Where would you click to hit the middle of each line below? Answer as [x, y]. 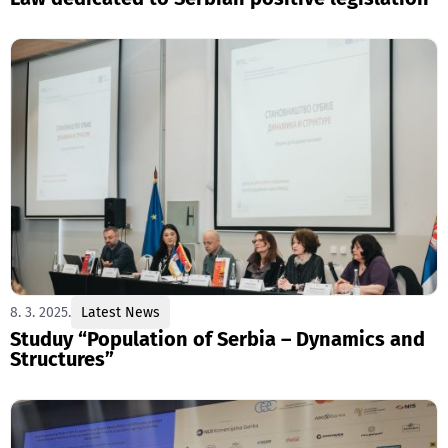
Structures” [62, 358]
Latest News [120, 312]
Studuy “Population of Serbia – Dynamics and [217, 338]
